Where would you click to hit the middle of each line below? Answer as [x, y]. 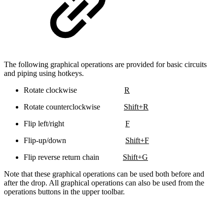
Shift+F [137, 140]
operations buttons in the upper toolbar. [64, 191]
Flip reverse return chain [73, 157]
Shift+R [136, 107]
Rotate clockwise [74, 90]
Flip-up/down [74, 140]
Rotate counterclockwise [74, 107]
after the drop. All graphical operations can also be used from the [104, 183]
